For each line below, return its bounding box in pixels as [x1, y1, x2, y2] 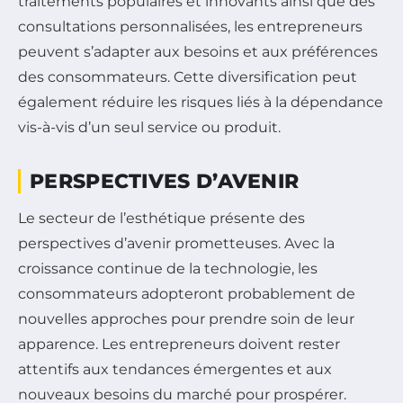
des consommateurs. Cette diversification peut [18, 68, 357, 86]
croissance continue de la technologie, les [18, 260, 318, 278]
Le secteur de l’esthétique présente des [18, 210, 305, 228]
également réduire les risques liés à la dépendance [18, 94, 383, 112]
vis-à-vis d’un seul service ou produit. [18, 119, 281, 137]
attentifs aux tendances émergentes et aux [18, 361, 332, 379]
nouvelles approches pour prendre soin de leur [18, 310, 354, 328]
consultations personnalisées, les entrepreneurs [18, 18, 363, 36]
